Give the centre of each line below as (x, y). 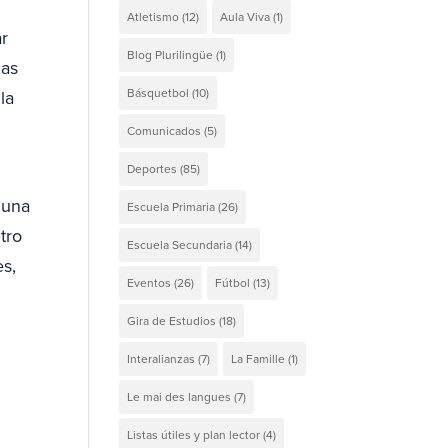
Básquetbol (158, 92)
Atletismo (153, 16)
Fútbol (233, 282)
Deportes (152, 168)
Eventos (149, 282)
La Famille (258, 358)
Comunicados (164, 130)
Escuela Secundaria (180, 244)
